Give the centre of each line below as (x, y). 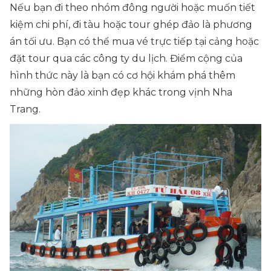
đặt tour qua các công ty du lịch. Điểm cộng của (126, 58)
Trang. (25, 109)
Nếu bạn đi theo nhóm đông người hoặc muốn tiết (132, 7)
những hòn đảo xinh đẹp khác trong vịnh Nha (121, 92)
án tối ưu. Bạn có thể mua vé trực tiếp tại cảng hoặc (134, 41)
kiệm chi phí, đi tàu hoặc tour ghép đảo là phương (131, 24)
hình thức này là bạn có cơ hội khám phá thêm (122, 75)
